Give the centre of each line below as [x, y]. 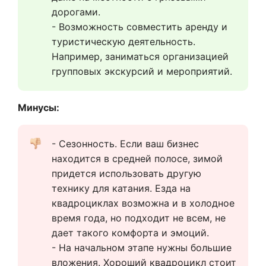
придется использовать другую [126, 174]
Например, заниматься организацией [140, 57]
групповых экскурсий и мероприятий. [142, 72]
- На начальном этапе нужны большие [142, 248]
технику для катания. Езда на [121, 189]
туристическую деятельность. [123, 42]
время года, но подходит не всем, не [139, 218]
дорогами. [76, 12]
